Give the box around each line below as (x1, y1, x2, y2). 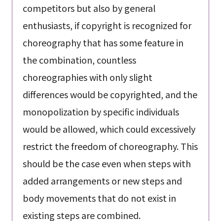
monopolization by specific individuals (22, 105, 179, 118)
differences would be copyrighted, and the (22, 88, 197, 101)
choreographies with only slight (22, 71, 152, 84)
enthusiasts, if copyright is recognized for (22, 19, 191, 32)
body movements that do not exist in (22, 191, 176, 205)
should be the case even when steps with (22, 157, 191, 170)
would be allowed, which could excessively (22, 122, 195, 136)
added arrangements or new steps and (22, 174, 182, 187)
